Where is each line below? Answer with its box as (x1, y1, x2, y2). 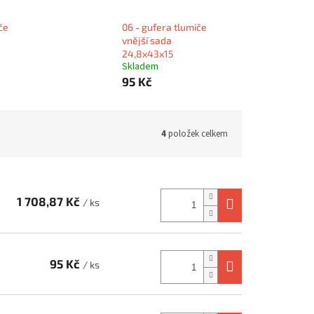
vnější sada (121, 34, 172, 46)
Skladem (121, 60, 158, 74)
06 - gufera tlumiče (121, 21, 207, 33)
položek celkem (166, 127, 228, 140)
